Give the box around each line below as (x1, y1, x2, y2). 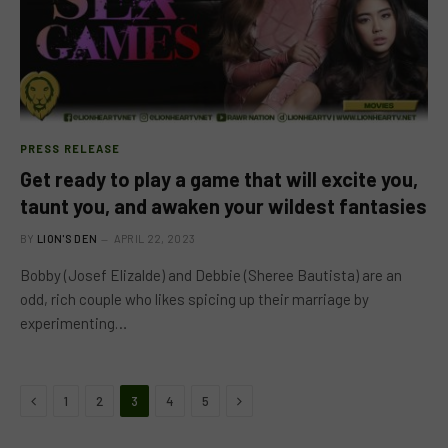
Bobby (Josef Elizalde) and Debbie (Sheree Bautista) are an (20, 266, 402, 284)
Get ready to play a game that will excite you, (20, 167, 418, 191)
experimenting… (20, 314, 127, 332)
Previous (35, 391, 88, 408)
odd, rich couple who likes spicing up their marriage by (20, 290, 369, 308)
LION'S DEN (37, 232, 98, 245)
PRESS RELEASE (20, 142, 121, 155)
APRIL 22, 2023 (113, 232, 196, 245)
